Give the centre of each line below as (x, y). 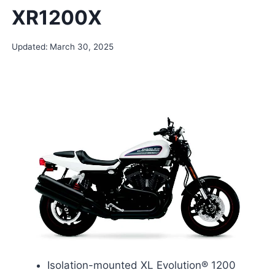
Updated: (29, 47)
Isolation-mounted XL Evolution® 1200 (141, 265)
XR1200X (56, 17)
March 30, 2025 (81, 47)
